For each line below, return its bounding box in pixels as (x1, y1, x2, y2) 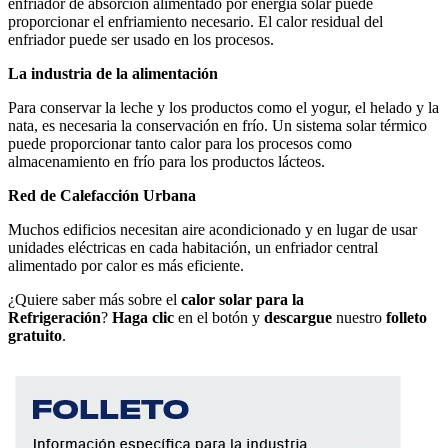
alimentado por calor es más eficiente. (8, 256, 244, 274)
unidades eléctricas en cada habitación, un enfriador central (8, 238, 378, 256)
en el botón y (174, 308, 264, 326)
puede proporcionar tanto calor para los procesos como (8, 134, 352, 152)
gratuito (8, 326, 62, 344)
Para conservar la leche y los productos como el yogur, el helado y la (8, 98, 439, 116)
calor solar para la (181, 290, 304, 308)
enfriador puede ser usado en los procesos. (8, 30, 274, 48)
